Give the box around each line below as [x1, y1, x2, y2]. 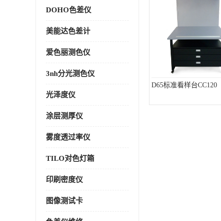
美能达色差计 [46, 27, 90, 35]
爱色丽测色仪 [46, 48, 90, 56]
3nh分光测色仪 [46, 70, 95, 77]
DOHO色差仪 [46, 6, 91, 14]
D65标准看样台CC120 [151, 81, 217, 89]
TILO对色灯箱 [46, 154, 94, 162]
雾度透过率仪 [46, 133, 90, 141]
